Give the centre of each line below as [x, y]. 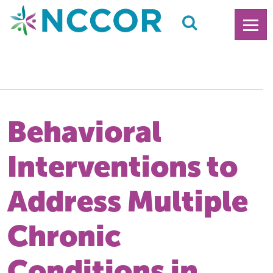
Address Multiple [128, 201]
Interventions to [122, 166]
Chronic [64, 236]
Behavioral [84, 131]
